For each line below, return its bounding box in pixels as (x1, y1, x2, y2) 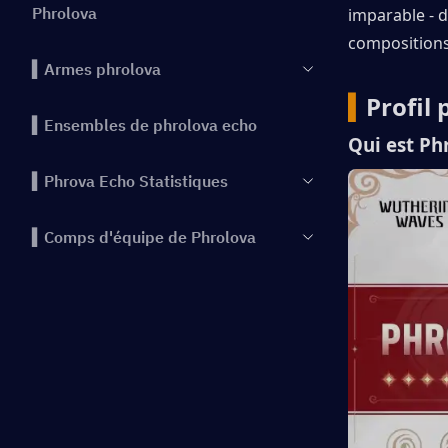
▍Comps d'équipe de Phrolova (32, 227, 256, 247)
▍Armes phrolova (32, 59, 161, 79)
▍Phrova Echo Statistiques (32, 171, 228, 191)
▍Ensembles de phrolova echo (32, 115, 257, 135)
